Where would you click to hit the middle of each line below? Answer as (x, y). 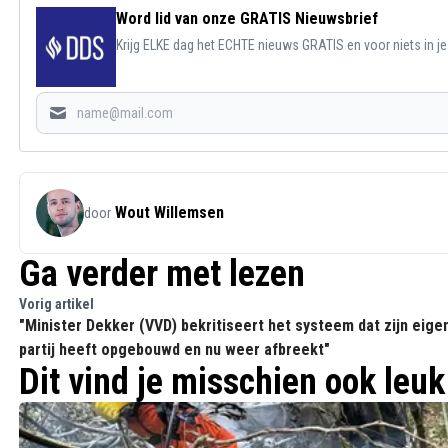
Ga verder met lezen (162, 274)
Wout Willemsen (169, 212)
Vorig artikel (56, 304)
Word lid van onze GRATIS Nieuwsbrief (247, 18)
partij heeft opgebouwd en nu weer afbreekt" (174, 349)
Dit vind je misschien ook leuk (232, 382)
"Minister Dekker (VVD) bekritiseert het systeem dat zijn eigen (157, 325)
